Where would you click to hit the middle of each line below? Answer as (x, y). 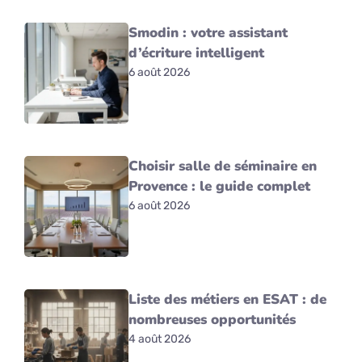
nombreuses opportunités (213, 319)
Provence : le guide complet (220, 186)
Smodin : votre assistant (208, 32)
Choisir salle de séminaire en (223, 166)
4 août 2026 (160, 339)
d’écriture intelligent (197, 53)
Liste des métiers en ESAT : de (228, 299)
